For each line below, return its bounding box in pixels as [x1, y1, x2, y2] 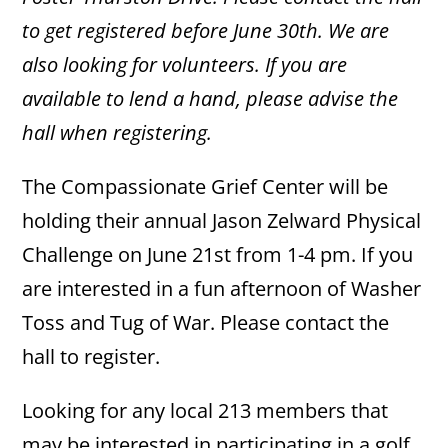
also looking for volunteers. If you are [22, 51, 348, 78]
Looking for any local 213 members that [22, 397, 389, 424]
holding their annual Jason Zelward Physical [22, 207, 422, 234]
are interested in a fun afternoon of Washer [22, 275, 422, 302]
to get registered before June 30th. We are [22, 17, 390, 44]
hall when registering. [22, 119, 213, 146]
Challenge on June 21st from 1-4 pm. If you [22, 241, 414, 268]
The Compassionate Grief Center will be [22, 173, 389, 200]
